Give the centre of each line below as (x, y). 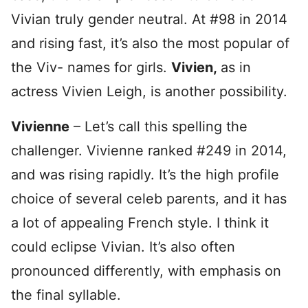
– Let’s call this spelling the (158, 126)
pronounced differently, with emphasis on (146, 271)
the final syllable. (66, 295)
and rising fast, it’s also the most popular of (150, 43)
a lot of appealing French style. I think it (140, 222)
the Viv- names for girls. (91, 67)
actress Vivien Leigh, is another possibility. (149, 91)
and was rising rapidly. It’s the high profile (145, 174)
